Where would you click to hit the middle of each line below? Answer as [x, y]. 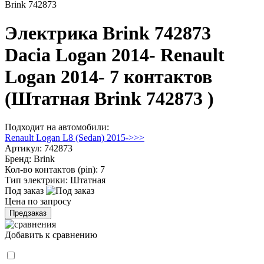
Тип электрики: [36, 180]
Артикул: [23, 148]
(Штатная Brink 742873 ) [109, 99]
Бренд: [18, 159]
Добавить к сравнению [51, 235]
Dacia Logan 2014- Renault [115, 55]
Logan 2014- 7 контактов [108, 77]
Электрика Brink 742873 [108, 33]
